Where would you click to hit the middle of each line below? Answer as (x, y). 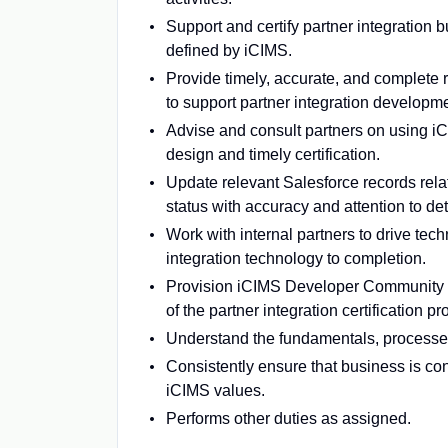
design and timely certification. (273, 154)
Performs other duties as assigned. (288, 418)
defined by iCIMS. (229, 50)
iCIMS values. (215, 390)
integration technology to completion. (296, 258)
